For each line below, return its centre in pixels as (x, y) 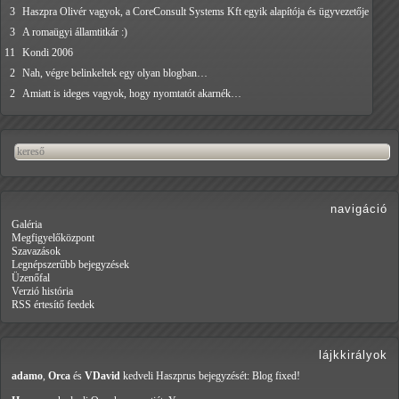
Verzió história (42, 292)
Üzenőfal (31, 278)
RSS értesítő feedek (53, 305)
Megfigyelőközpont (53, 238)
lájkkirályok (353, 355)
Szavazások (36, 252)
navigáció (359, 209)
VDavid (102, 376)
